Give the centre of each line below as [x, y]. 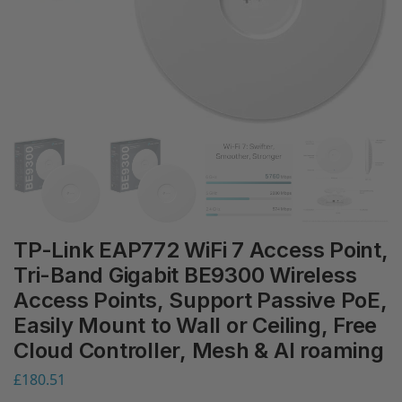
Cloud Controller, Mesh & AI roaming [199, 350]
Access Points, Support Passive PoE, [201, 300]
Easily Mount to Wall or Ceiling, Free [196, 325]
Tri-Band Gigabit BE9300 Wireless [185, 275]
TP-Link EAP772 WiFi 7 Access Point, [201, 250]
